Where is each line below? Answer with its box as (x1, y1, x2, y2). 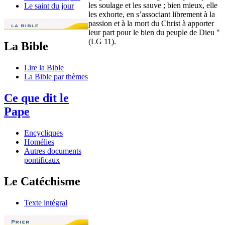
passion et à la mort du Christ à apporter (88, 19, 214, 28)
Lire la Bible (24, 63, 64, 72)
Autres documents (24, 147, 81, 156)
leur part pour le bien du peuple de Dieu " (88, 28, 220, 37)
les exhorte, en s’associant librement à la (88, 10, 215, 19)
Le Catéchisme (4, 174, 80, 188)
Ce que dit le (4, 91, 69, 105)
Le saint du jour (24, 2, 74, 11)
